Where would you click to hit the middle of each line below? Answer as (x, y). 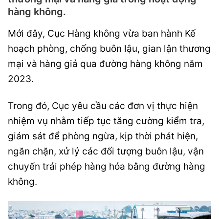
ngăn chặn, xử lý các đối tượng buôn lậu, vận (106, 151)
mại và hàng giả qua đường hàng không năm (105, 64)
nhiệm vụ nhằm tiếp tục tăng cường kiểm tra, (106, 121)
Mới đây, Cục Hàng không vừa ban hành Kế (102, 33)
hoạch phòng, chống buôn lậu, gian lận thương (109, 49)
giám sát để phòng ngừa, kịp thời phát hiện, (103, 136)
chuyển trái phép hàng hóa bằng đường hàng (107, 166)
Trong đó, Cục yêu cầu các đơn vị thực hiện (103, 106)
